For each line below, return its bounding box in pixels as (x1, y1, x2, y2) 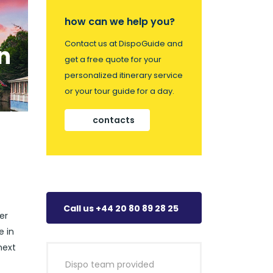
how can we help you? (65, 15, 175, 29)
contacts (93, 114, 135, 126)
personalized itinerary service (65, 69, 183, 81)
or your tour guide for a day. (65, 85, 174, 97)
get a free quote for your (65, 54, 161, 65)
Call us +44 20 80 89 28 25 (63, 202, 179, 214)
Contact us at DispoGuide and (65, 38, 183, 49)
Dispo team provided (65, 258, 154, 271)
